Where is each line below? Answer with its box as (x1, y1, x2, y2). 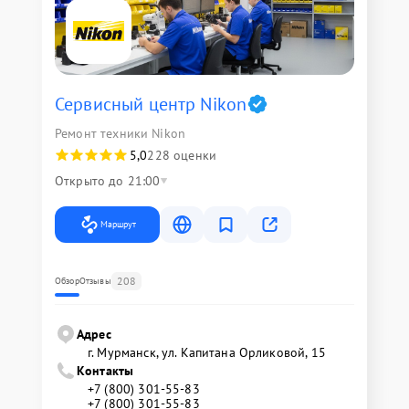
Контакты (77, 362, 134, 379)
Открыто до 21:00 (55, 173, 161, 189)
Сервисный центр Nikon (55, 92, 247, 116)
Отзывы (79, 275, 111, 287)
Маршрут (100, 218, 136, 230)
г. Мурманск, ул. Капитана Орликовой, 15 (88, 344, 326, 361)
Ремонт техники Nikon (55, 125, 185, 142)
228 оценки (147, 147, 216, 163)
